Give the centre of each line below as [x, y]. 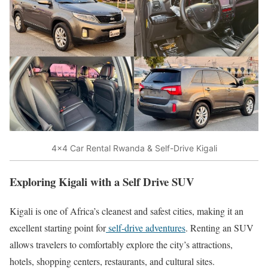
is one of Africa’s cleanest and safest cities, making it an [138, 211]
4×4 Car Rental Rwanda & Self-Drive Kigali [134, 148]
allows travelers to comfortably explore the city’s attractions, [121, 244]
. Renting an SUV [220, 227]
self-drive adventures [146, 227]
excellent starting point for [58, 227]
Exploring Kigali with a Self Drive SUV [102, 181]
